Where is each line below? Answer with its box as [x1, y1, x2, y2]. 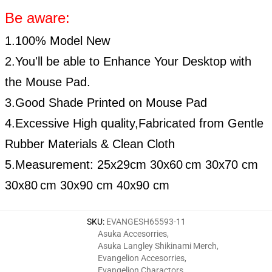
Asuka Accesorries [98, 229, 167, 239]
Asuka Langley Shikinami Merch [98, 241, 217, 251]
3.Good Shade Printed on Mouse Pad [5, 96, 207, 110]
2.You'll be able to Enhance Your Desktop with [5, 55, 251, 69]
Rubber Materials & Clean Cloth [5, 137, 175, 151]
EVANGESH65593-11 [106, 217, 186, 227]
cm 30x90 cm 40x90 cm [40, 178, 169, 192]
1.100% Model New [5, 34, 110, 48]
